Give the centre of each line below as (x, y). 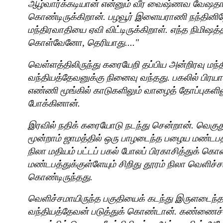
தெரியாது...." (113, 43)
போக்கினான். (54, 104)
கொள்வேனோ (55, 43)
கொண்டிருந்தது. (60, 177)
